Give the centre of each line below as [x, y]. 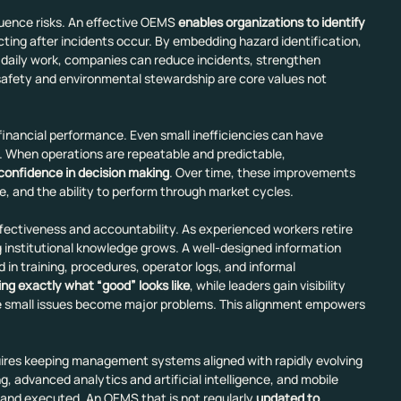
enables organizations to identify [273, 22]
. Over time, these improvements [263, 173]
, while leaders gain [243, 286]
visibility [324, 286]
